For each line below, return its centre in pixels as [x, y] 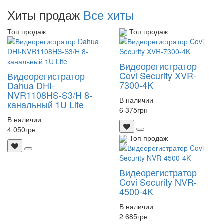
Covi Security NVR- [158, 182]
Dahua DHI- [31, 85]
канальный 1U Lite [46, 104]
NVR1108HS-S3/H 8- [50, 95]
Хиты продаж [45, 14]
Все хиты [109, 14]
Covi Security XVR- [158, 75]
